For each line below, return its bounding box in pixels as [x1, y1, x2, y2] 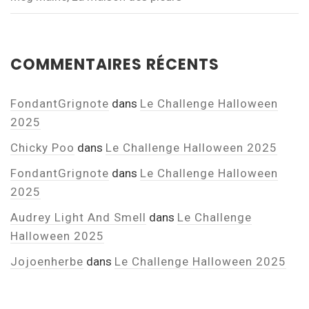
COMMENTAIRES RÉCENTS [10, 53, 219, 75]
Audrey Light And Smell [10, 210, 146, 224]
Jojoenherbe [10, 254, 83, 268]
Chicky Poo [10, 140, 74, 154]
